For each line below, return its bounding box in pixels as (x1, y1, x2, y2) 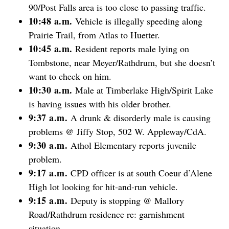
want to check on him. (29, 70, 111, 82)
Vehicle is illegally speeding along (75, 15, 202, 27)
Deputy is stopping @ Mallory (70, 194, 184, 207)
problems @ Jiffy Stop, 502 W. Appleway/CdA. (29, 125, 207, 138)
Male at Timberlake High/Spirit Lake (75, 84, 213, 96)
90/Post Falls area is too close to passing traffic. (29, 1, 206, 13)
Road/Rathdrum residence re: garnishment (29, 208, 185, 220)
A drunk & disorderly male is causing (70, 111, 211, 124)
